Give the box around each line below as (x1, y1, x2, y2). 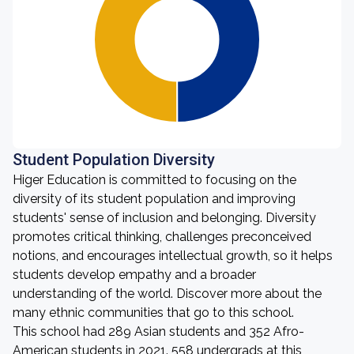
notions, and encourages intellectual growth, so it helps (13, 248, 333, 263)
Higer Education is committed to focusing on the (13, 172, 296, 187)
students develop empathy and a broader (13, 267, 256, 282)
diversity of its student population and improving (13, 191, 296, 206)
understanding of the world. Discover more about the (13, 286, 322, 301)
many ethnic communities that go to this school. (13, 305, 294, 320)
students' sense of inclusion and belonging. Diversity (13, 210, 316, 225)
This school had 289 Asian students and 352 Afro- (13, 324, 304, 339)
